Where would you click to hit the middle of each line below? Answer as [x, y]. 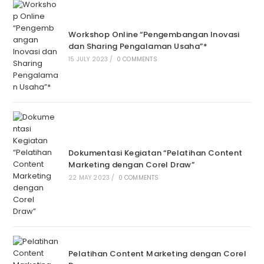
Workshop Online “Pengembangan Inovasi [154, 35]
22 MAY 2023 [89, 178]
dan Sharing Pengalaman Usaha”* [138, 47]
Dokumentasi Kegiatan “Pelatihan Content [155, 153]
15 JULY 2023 [88, 60]
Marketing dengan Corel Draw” [131, 165]
